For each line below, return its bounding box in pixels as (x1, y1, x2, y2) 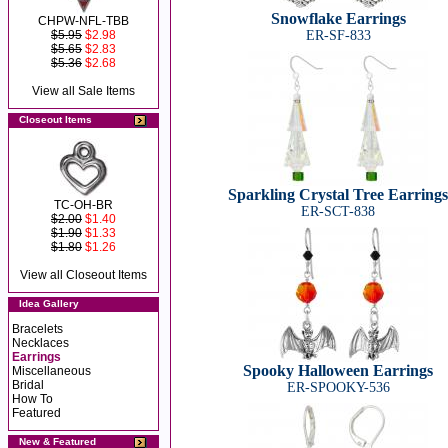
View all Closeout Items (20, 268, 147, 282)
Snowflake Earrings (270, 10, 406, 27)
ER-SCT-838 (301, 204, 375, 219)
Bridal (12, 378, 44, 392)
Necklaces (12, 336, 69, 350)
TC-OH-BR (54, 198, 113, 212)
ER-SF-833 (305, 28, 371, 43)
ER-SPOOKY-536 (286, 380, 390, 395)
